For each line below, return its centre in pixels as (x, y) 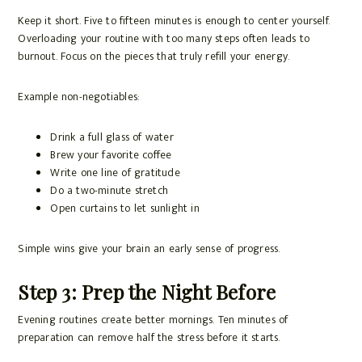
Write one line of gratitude (115, 173)
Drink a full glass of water (112, 137)
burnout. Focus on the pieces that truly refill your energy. (154, 57)
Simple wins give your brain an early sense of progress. (149, 249)
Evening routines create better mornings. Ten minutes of (153, 320)
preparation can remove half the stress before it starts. (149, 338)
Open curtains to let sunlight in (125, 208)
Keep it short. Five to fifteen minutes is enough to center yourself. (174, 21)
